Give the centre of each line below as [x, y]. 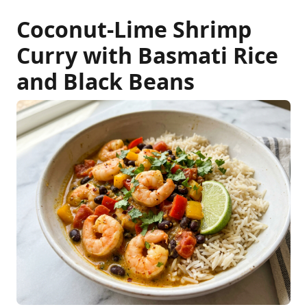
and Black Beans [106, 81]
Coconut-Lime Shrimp [134, 29]
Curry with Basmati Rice [147, 55]
